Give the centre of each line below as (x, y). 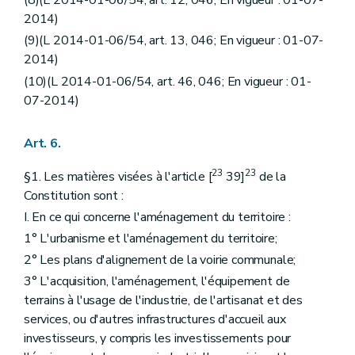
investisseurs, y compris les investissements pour (158, 339)
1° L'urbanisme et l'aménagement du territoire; (151, 239)
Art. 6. (42, 143)
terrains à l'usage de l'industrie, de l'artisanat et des (163, 301)
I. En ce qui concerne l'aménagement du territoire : (157, 217)
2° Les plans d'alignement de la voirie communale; (160, 260)
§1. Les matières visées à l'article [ (118, 176)
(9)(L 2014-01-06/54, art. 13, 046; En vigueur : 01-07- (174, 41)
